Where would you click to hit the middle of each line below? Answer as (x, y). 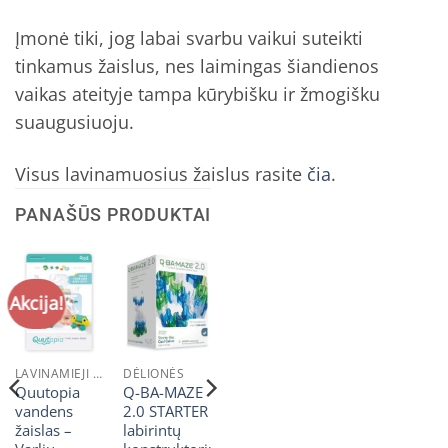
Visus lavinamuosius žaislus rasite (161, 173)
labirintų (151, 431)
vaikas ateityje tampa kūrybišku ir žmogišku (197, 94)
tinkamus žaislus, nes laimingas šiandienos (197, 66)
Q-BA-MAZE (162, 393)
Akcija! (36, 302)
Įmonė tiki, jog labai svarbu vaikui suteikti (189, 38)
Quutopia (47, 393)
